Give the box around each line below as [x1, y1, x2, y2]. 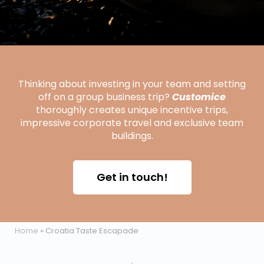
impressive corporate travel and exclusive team [21, 116, 243, 130]
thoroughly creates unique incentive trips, [36, 103, 228, 117]
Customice [172, 90, 226, 104]
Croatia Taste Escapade [45, 225, 138, 237]
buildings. [111, 129, 153, 143]
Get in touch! [96, 170, 168, 185]
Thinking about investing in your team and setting [18, 77, 246, 91]
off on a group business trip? [38, 90, 172, 104]
